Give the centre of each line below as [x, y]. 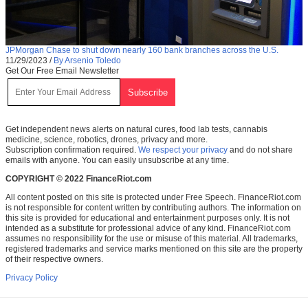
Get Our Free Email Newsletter [62, 71]
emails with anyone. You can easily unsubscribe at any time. [117, 161]
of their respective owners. [54, 260]
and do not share [260, 150]
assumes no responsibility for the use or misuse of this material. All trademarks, [152, 239]
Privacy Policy [32, 278]
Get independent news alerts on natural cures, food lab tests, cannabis [136, 130]
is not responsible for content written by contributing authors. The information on [153, 208]
